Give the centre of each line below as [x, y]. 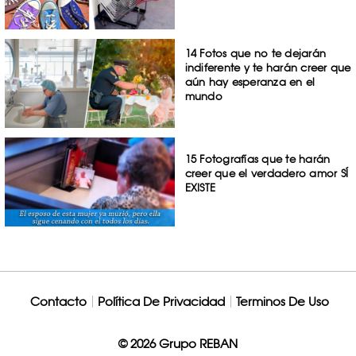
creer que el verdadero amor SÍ [267, 173]
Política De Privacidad [161, 301]
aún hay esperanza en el [250, 82]
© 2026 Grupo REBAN [178, 343]
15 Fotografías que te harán [257, 159]
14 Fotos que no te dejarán [255, 54]
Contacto [58, 301]
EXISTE [200, 187]
